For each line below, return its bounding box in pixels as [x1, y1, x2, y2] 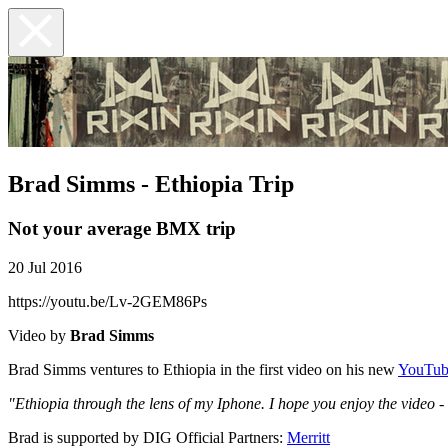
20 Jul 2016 [8, 258, 82, 276]
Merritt [287, 428, 330, 446]
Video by [8, 326, 70, 344]
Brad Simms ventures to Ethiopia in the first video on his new [8, 360, 398, 378]
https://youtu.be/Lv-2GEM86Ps [8, 292, 207, 310]
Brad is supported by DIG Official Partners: [8, 428, 287, 446]
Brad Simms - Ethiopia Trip [8, 170, 294, 197]
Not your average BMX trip [8, 217, 236, 239]
